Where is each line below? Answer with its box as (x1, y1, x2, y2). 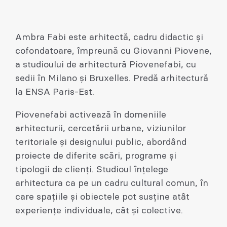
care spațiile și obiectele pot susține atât (15, 193, 190, 202)
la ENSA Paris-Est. (15, 88, 94, 97)
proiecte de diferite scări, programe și (15, 152, 176, 161)
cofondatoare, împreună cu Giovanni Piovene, (15, 47, 212, 56)
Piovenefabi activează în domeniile (15, 110, 166, 120)
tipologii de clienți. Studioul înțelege (15, 165, 168, 174)
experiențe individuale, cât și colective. (15, 206, 183, 215)
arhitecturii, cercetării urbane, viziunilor (15, 124, 186, 133)
